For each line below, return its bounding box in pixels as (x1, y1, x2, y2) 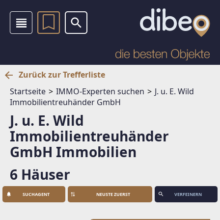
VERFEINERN (174, 191, 202, 197)
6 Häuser (10, 165, 70, 184)
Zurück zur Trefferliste (19, 69, 105, 80)
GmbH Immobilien (10, 142, 137, 161)
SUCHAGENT (22, 191, 50, 197)
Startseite (10, 85, 46, 97)
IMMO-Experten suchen (56, 85, 144, 97)
